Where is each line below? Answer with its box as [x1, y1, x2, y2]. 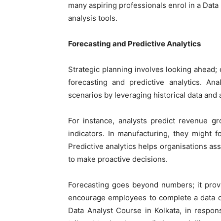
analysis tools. [68, 13, 117, 23]
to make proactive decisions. [68, 154, 168, 164]
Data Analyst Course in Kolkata [68, 206, 180, 216]
